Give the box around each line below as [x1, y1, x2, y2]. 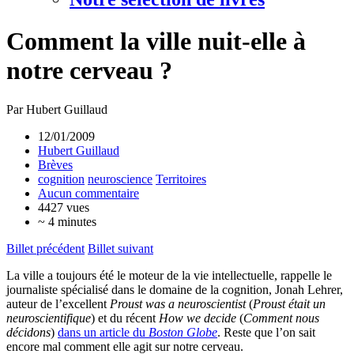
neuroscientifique [6, 311, 91, 325]
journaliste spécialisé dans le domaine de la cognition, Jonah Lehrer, [6, 282, 343, 296]
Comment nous [243, 311, 319, 325]
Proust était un [253, 296, 326, 311]
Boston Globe [149, 325, 217, 339]
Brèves [38, 157, 73, 171]
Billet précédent [6, 241, 85, 255]
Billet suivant [88, 241, 153, 255]
